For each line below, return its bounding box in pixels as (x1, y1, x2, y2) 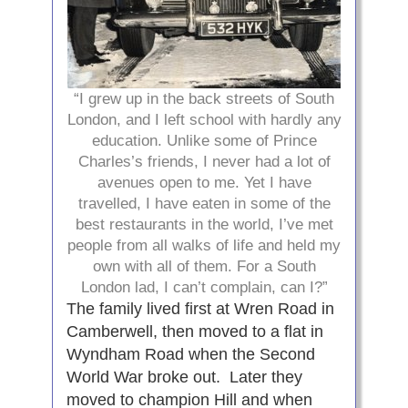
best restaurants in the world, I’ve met (75, 216, 333, 233)
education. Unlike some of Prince (91, 132, 317, 149)
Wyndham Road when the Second (66, 345, 315, 364)
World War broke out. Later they (66, 368, 302, 387)
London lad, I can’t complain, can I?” (80, 279, 328, 296)
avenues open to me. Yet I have (97, 174, 311, 191)
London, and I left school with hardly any (66, 111, 342, 128)
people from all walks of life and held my (67, 237, 341, 254)
